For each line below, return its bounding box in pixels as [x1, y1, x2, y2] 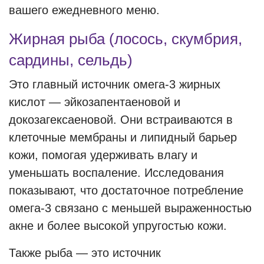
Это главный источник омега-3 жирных [9, 78, 220, 91]
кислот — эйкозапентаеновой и [9, 95, 180, 108]
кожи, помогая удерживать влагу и [9, 148, 197, 161]
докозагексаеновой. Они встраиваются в [9, 113, 233, 126]
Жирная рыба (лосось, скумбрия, [9, 30, 242, 48]
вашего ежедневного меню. [9, 4, 160, 16]
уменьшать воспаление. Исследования [9, 166, 224, 179]
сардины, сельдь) [9, 51, 133, 69]
